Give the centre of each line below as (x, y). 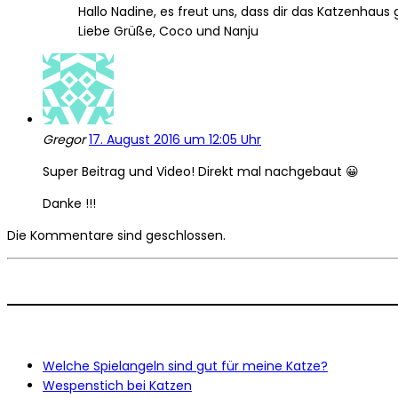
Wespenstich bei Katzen (117, 386)
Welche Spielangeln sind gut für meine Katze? (185, 366)
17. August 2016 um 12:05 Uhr (175, 140)
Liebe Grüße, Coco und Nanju (168, 32)
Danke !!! (69, 204)
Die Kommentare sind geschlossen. (116, 236)
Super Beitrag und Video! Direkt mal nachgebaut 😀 (201, 172)
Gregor (66, 140)
